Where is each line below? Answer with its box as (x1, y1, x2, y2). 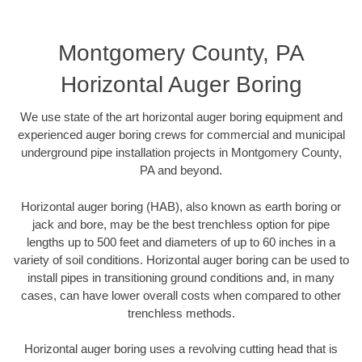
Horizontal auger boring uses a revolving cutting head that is (24, 342, 338, 356)
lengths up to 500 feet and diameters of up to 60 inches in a (27, 234, 335, 249)
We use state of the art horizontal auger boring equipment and (19, 110, 343, 124)
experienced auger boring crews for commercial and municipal (17, 128, 345, 142)
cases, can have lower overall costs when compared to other (21, 288, 341, 302)
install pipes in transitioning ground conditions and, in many (27, 270, 335, 284)
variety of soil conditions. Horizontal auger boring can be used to (13, 252, 349, 267)
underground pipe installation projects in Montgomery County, (20, 145, 342, 160)
